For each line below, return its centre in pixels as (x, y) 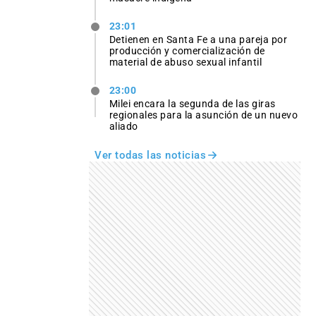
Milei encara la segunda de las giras (192, 104)
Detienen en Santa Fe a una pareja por (198, 40)
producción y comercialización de (187, 51)
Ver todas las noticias (150, 156)
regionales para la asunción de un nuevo (203, 115)
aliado (123, 127)
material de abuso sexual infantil (186, 62)
